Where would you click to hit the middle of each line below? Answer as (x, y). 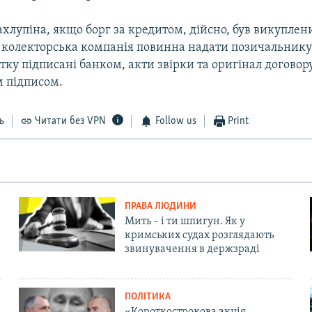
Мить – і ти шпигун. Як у (185, 222)
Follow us (175, 122)
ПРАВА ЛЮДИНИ (160, 207)
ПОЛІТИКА (147, 297)
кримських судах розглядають (199, 236)
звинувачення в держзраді (192, 250)
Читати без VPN (71, 122)
